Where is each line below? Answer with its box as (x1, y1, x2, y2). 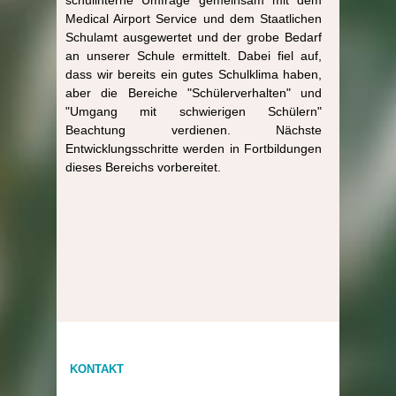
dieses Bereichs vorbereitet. (65, 159, 221, 174)
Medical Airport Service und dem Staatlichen (65, 11, 322, 26)
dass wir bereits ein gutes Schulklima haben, (65, 66, 322, 81)
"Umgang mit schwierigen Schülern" (65, 103, 322, 118)
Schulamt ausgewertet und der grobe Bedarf (65, 29, 322, 44)
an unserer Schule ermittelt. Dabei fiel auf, (65, 48, 322, 63)
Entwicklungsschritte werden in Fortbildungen (65, 141, 322, 156)
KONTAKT (70, 362, 124, 376)
